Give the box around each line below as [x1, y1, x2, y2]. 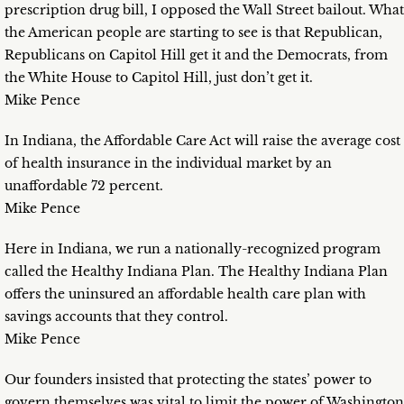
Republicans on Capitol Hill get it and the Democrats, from [5, 47, 388, 64]
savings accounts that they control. [5, 308, 228, 326]
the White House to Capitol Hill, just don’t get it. [5, 69, 313, 87]
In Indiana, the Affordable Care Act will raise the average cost [5, 133, 400, 150]
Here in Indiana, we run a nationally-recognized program [5, 241, 381, 258]
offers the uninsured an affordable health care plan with [5, 286, 366, 303]
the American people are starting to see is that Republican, [5, 24, 382, 41]
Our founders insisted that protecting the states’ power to [5, 372, 372, 389]
